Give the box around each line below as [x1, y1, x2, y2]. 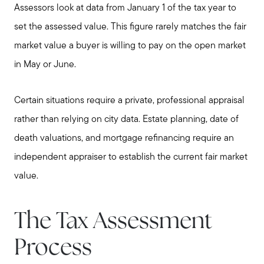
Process [14, 237, 92, 260]
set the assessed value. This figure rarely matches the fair [14, 22, 246, 32]
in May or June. [14, 60, 76, 70]
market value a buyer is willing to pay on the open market [14, 41, 246, 51]
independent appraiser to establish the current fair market [14, 152, 247, 162]
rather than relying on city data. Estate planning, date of [14, 114, 239, 124]
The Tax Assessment [14, 211, 212, 234]
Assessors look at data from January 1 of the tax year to [14, 4, 236, 14]
